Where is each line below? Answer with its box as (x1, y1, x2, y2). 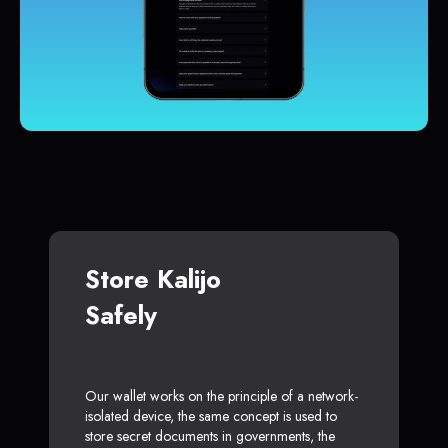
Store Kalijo (85, 261, 221, 298)
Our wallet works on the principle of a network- (85, 386, 358, 407)
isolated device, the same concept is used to (85, 406, 337, 427)
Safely (85, 297, 157, 334)
